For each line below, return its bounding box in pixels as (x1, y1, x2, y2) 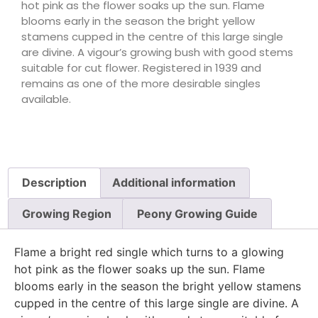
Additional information (111, 175, 236, 190)
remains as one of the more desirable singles (21, 76, 261, 92)
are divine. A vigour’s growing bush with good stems (21, 45, 293, 60)
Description (22, 175, 87, 190)
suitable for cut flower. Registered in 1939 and (21, 60, 261, 76)
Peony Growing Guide (136, 206, 258, 221)
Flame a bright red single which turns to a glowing (14, 244, 284, 259)
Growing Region (22, 206, 112, 221)
